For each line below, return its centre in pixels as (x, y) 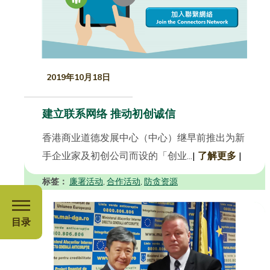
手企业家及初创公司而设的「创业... (117, 156)
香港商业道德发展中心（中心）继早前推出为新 (143, 138)
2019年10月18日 (78, 77)
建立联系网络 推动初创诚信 (109, 114)
